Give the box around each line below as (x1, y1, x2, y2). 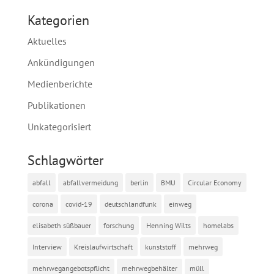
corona (32, 199, 53, 209)
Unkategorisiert (27, 120, 91, 133)
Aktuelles (27, 35, 67, 48)
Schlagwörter (27, 152, 103, 169)
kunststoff (144, 242, 176, 252)
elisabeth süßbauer (32, 221, 91, 231)
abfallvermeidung (62, 178, 118, 188)
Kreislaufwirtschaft (73, 242, 133, 252)
